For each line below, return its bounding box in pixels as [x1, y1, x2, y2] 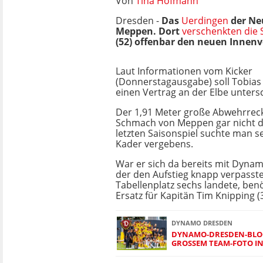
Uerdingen [181, 14, 228, 27]
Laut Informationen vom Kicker [116, 65, 252, 77]
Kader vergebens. [116, 137, 193, 150]
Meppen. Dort [116, 25, 182, 38]
